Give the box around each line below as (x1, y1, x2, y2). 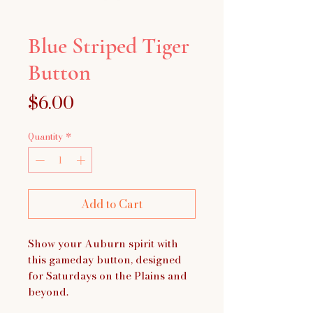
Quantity (28, 129, 63, 143)
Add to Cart (81, 195, 143, 212)
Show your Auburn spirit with (28, 235, 178, 252)
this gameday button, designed (28, 251, 182, 268)
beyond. (28, 283, 68, 300)
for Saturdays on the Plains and (28, 267, 187, 284)
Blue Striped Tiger (28, 32, 189, 59)
